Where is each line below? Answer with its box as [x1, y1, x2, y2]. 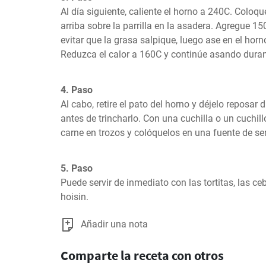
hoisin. [61, 191, 88, 202]
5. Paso [61, 163, 93, 174]
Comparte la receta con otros [61, 247, 224, 264]
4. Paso [61, 84, 93, 96]
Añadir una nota [81, 218, 148, 230]
